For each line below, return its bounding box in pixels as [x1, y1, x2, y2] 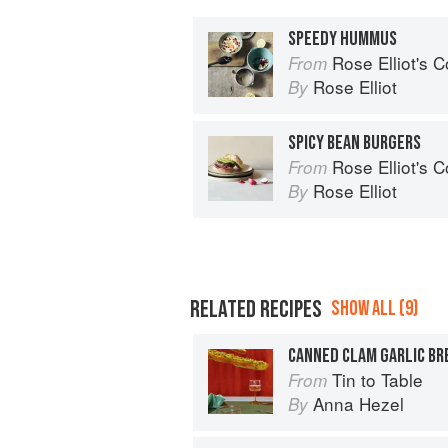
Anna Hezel [313, 391, 404, 416]
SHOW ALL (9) [331, 296, 418, 321]
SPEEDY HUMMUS [288, 26, 397, 51]
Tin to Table [332, 367, 423, 392]
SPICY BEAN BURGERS [288, 131, 421, 155]
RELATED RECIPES [190, 295, 322, 324]
